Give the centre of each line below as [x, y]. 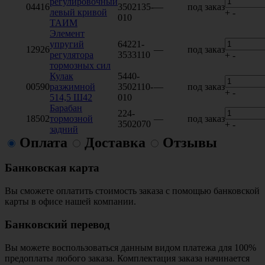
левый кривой [78, 12]
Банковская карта [52, 168]
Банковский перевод [57, 224]
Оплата [43, 142]
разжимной [72, 86]
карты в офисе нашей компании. [70, 202]
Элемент [67, 33]
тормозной [71, 118]
